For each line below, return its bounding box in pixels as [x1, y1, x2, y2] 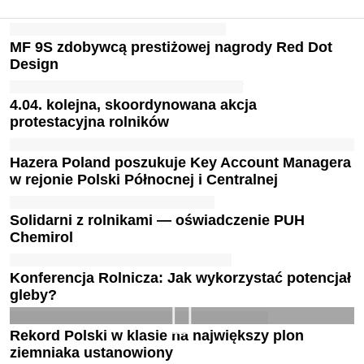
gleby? [10, 287, 57, 303]
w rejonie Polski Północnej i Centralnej [10, 171, 278, 188]
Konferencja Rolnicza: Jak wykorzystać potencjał [10, 270, 351, 286]
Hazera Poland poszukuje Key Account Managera [10, 154, 351, 171]
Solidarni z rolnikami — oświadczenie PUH [10, 212, 305, 228]
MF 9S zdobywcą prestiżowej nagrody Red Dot [10, 39, 332, 55]
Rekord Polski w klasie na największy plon [10, 327, 304, 344]
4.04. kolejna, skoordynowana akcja [10, 97, 257, 113]
